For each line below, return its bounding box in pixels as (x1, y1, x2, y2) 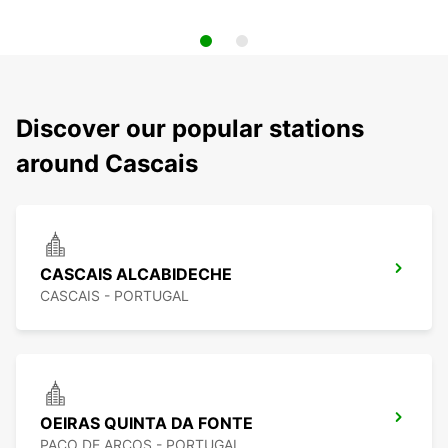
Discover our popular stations (16, 114, 364, 144)
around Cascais (16, 149, 198, 179)
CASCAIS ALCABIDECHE (40, 264, 232, 285)
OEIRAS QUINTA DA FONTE (40, 413, 253, 434)
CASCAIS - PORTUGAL (40, 287, 189, 305)
